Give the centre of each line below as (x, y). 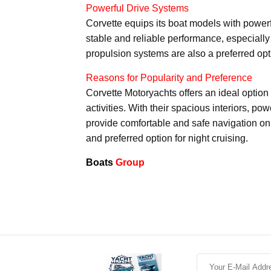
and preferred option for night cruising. (167, 138)
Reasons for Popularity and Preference (169, 77)
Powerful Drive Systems (137, 8)
